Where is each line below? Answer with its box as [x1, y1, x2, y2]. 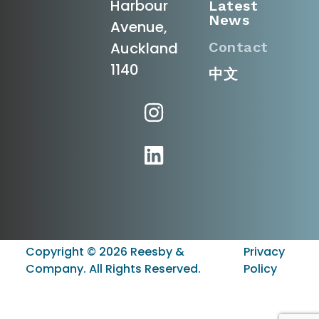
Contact [209, 38, 268, 56]
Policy [243, 260, 277, 277]
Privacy [243, 243, 285, 260]
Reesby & [127, 243, 184, 260]
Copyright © [25, 243, 99, 260]
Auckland [110, 38, 178, 59]
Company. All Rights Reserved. [25, 260, 201, 277]
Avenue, [110, 17, 167, 38]
